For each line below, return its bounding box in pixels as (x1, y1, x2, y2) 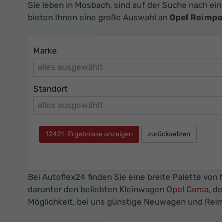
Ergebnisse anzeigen (66, 130, 133, 139)
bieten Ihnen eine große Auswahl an (28, 12, 169, 22)
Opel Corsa (166, 184, 209, 195)
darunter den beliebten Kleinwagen (28, 184, 166, 195)
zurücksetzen (148, 130, 190, 139)
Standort (33, 83, 68, 94)
